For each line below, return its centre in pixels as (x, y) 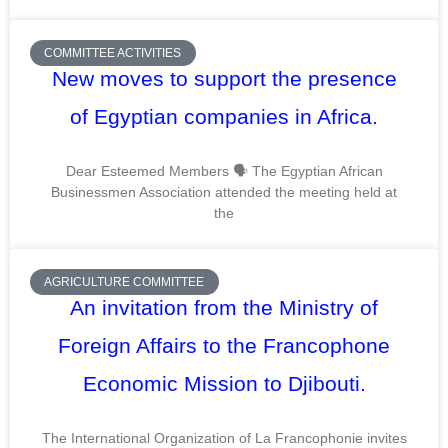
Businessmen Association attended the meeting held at (224, 191)
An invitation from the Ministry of (224, 307)
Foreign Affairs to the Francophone (224, 345)
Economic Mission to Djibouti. (224, 383)
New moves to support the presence (224, 78)
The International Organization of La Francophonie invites (224, 437)
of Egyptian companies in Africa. (224, 116)
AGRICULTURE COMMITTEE (124, 282)
